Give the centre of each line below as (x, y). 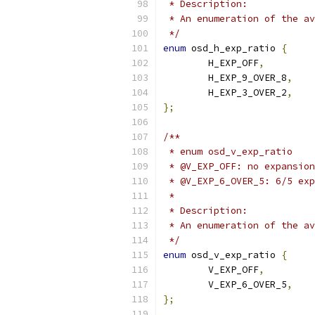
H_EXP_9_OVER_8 (247, 78)
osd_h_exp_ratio (233, 48)
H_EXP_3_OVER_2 (247, 92)
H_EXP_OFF (233, 63)
